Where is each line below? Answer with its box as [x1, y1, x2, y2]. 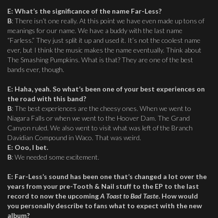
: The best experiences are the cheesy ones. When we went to [12, 104, 191, 112]
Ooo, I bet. [15, 143, 48, 151]
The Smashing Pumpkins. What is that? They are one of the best [7, 55, 193, 64]
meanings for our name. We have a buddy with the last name [7, 26, 182, 35]
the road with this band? [7, 94, 86, 103]
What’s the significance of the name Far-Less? [15, 7, 162, 15]
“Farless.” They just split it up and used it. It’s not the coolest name [7, 36, 200, 44]
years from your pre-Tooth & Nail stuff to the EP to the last [7, 182, 199, 190]
